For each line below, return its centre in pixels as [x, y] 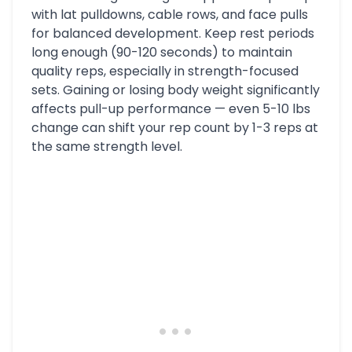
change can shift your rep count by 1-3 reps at [175, 128]
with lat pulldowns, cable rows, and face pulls [170, 15]
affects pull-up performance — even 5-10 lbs [171, 109]
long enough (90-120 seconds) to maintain [162, 52]
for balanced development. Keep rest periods [173, 33]
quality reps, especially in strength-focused [165, 71]
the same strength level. [107, 147]
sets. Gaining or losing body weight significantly [176, 90]
